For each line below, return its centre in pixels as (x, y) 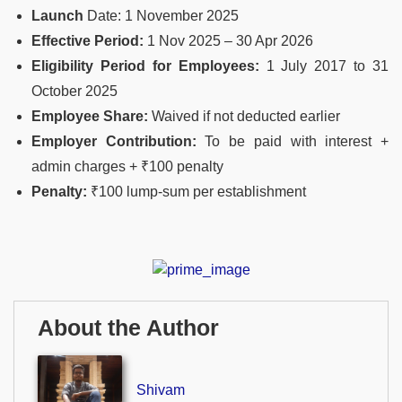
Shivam (160, 390)
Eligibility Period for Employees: (145, 66)
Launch (57, 16)
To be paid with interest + (293, 142)
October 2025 (74, 92)
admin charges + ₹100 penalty (127, 167)
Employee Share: (90, 117)
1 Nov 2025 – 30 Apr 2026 (228, 41)
